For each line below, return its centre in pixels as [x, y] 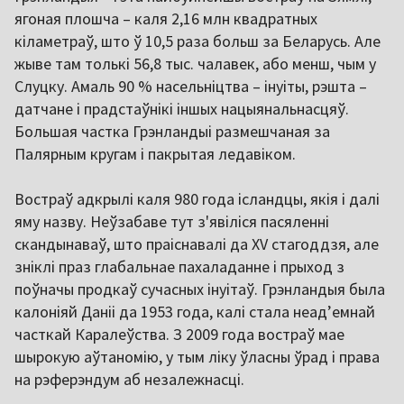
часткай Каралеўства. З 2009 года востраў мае [179, 334]
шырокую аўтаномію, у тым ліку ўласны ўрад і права [197, 356]
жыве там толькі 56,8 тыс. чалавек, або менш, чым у [195, 63]
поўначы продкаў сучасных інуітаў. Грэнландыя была [200, 289]
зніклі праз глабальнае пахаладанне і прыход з [179, 266]
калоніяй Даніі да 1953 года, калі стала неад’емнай [195, 311]
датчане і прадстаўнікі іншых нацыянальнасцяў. [182, 108]
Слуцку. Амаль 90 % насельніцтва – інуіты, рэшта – [191, 86]
